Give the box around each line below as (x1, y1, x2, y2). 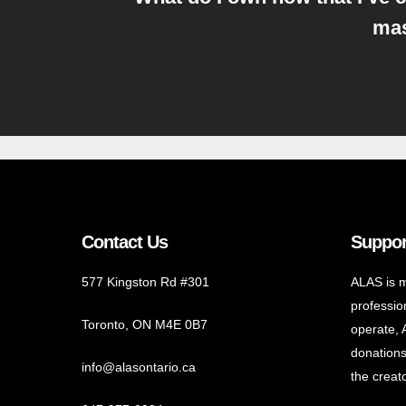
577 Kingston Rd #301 (82, 275, 209, 289)
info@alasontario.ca (82, 360, 196, 374)
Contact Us (82, 232, 168, 252)
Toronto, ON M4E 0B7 (82, 317, 208, 332)
